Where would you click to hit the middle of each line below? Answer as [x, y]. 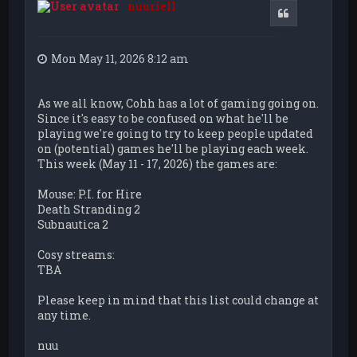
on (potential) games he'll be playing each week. [173, 148]
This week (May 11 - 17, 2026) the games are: [158, 163]
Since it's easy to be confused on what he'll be [163, 118]
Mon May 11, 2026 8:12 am [120, 58]
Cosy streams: [76, 254]
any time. [65, 315]
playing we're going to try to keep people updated [176, 133]
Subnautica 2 [73, 224]
